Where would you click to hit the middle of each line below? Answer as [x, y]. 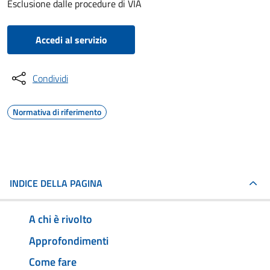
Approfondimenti [69, 240]
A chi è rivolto [61, 219]
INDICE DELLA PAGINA [56, 183]
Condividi [50, 78]
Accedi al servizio [71, 40]
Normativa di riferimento [57, 112]
